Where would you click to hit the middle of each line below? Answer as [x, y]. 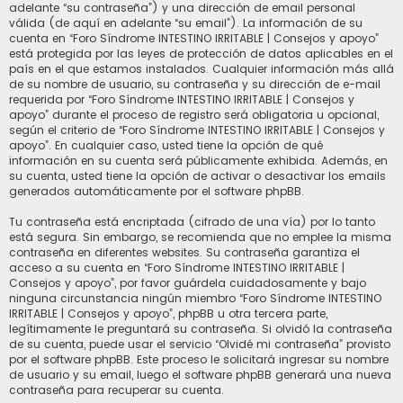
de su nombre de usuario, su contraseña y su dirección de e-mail [195, 84]
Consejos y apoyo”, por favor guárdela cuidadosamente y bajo [188, 282]
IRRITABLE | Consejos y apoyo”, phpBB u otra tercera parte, [168, 313]
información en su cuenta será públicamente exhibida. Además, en [198, 160]
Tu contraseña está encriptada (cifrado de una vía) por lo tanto [192, 221]
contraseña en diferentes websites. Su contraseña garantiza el [184, 252]
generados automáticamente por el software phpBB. [157, 191]
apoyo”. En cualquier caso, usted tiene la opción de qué [166, 145]
